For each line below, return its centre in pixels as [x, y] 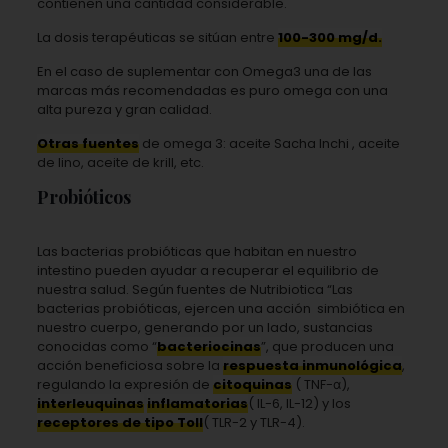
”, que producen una [327, 346]
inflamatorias [197, 403]
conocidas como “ [96, 346]
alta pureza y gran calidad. [124, 109]
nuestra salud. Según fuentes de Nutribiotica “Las [194, 289]
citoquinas [252, 384]
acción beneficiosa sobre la [129, 365]
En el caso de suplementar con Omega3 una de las [204, 71]
